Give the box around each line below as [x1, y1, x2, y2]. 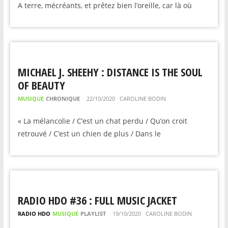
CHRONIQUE [45, 95, 80, 102]
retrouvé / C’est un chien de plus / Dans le [17, 129, 161, 138]
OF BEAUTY [17, 77, 65, 93]
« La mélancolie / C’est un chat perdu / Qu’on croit [17, 116, 187, 126]
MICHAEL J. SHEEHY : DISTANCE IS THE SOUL [17, 64, 203, 79]
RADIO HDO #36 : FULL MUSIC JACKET [17, 192, 177, 208]
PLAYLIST [80, 210, 106, 217]
